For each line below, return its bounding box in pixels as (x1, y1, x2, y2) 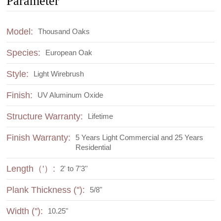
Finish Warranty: (6, 133, 71, 143)
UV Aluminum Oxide (37, 91, 104, 100)
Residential (75, 143, 111, 152)
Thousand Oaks (38, 27, 90, 36)
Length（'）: (6, 164, 56, 174)
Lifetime (88, 112, 113, 121)
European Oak (45, 48, 93, 57)
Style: (6, 69, 29, 79)
